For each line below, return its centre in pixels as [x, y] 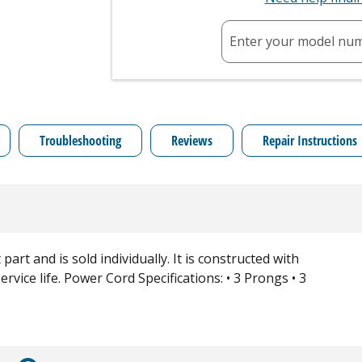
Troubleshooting [80, 140]
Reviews [192, 140]
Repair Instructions [310, 140]
